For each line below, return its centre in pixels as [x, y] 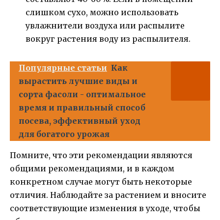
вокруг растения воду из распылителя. [108, 39]
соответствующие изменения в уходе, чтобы [105, 208]
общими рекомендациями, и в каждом [92, 169]
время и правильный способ [82, 108]
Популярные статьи [63, 68]
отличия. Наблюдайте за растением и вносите [108, 195]
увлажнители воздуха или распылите [105, 26]
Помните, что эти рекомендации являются [101, 155]
